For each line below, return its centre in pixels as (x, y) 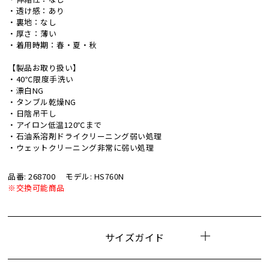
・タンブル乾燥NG (42, 101)
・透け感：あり (36, 10)
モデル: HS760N (95, 177)
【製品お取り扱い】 (44, 67)
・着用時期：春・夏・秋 (53, 44)
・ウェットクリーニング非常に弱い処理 (81, 147)
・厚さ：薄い (32, 33)
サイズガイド (134, 237)
